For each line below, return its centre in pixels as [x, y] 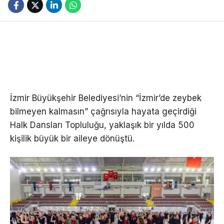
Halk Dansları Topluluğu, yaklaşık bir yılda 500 [102, 125]
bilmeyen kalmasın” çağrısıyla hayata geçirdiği [103, 112]
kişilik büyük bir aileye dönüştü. [72, 139]
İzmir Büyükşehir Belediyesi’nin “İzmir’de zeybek [106, 98]
